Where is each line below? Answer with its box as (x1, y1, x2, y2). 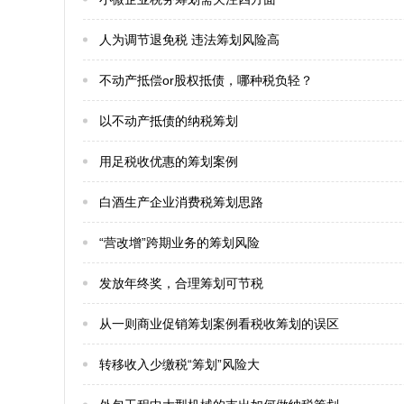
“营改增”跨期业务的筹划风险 (99, 235, 260, 250)
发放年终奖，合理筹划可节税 (99, 276, 263, 290)
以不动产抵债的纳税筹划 (99, 114, 238, 128)
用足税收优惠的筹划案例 (99, 154, 238, 169)
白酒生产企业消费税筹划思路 (99, 195, 263, 209)
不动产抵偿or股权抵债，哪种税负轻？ (99, 73, 313, 87)
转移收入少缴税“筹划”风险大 (99, 357, 260, 372)
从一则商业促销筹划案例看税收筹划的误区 (99, 317, 339, 331)
